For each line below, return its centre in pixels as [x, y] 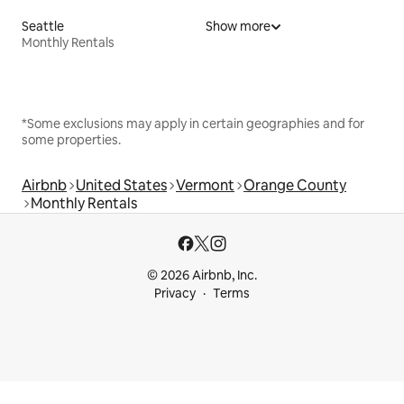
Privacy [175, 294]
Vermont [205, 186]
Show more [238, 27]
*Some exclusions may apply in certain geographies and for [193, 124]
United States [121, 186]
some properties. [71, 140]
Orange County [295, 186]
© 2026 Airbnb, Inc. [202, 275]
